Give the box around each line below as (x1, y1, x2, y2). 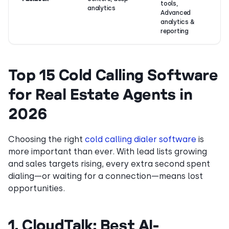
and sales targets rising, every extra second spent (8, 159, 210, 169)
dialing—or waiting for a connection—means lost (8, 171, 203, 181)
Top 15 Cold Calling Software (8, 65, 218, 83)
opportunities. (8, 184, 65, 193)
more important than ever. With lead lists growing (8, 147, 207, 156)
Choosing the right (8, 134, 85, 144)
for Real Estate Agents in (8, 85, 192, 103)
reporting (161, 28, 189, 35)
